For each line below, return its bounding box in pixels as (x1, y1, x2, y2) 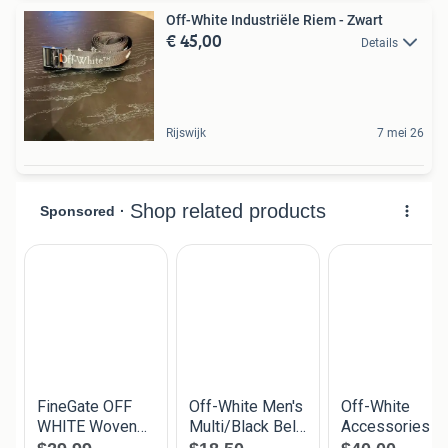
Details (361, 35, 398, 50)
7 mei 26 (377, 125, 424, 140)
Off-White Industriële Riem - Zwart (166, 11, 383, 28)
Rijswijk (166, 125, 206, 140)
